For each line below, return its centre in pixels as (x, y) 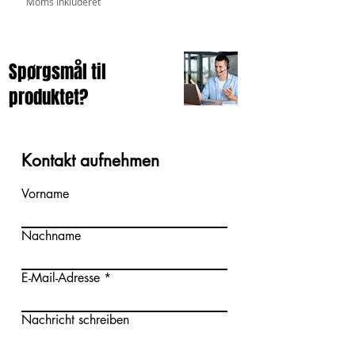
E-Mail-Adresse (61, 277)
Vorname (45, 193)
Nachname (51, 235)
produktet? (48, 97)
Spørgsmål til (57, 72)
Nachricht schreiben (75, 319)
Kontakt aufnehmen (90, 160)
